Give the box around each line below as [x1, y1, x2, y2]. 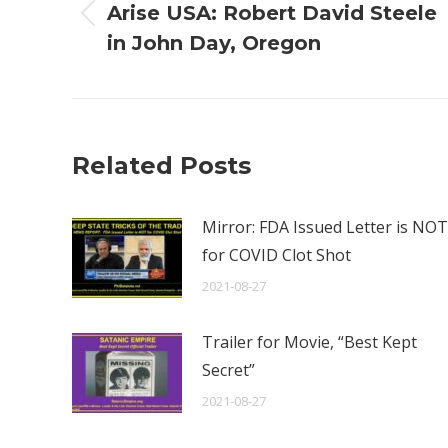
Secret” [202, 359, 255, 381]
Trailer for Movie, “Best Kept [202, 331, 417, 353]
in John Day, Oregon [107, 31, 321, 55]
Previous [107, 15, 173, 38]
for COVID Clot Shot [202, 244, 351, 266]
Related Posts [72, 151, 251, 180]
